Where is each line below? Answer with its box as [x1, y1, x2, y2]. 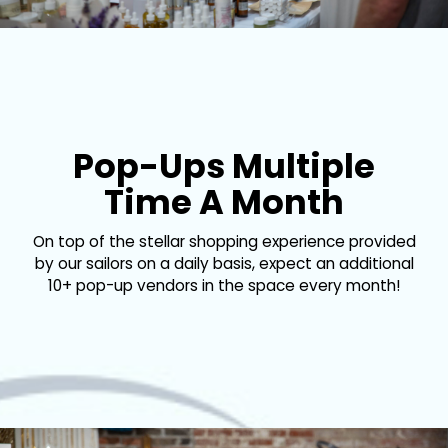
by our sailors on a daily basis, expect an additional [34, 253, 414, 275]
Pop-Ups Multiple [73, 143, 375, 191]
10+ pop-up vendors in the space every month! [48, 275, 400, 297]
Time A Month [104, 179, 344, 227]
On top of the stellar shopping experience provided [32, 231, 416, 253]
